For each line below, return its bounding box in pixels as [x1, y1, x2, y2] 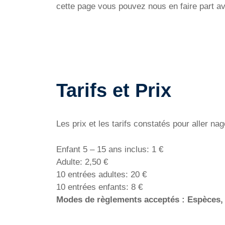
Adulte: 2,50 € [56, 157, 108, 167]
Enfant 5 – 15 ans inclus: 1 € [56, 144, 163, 154]
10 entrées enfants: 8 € [56, 182, 143, 192]
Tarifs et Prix [56, 79, 171, 101]
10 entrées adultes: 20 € [56, 169, 147, 179]
